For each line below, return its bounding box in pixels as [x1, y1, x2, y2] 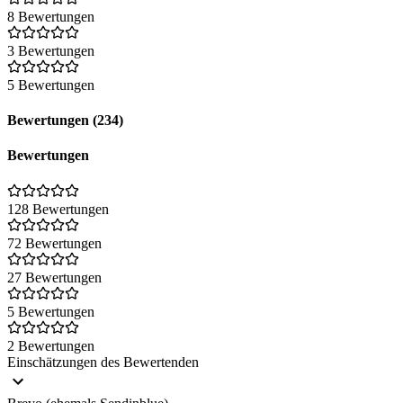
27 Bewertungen [7, 269, 102, 285]
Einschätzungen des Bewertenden [7, 354, 199, 370]
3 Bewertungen [7, 42, 94, 58]
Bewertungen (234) [7, 112, 123, 129]
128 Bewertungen [7, 201, 109, 217]
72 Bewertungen [7, 235, 102, 251]
